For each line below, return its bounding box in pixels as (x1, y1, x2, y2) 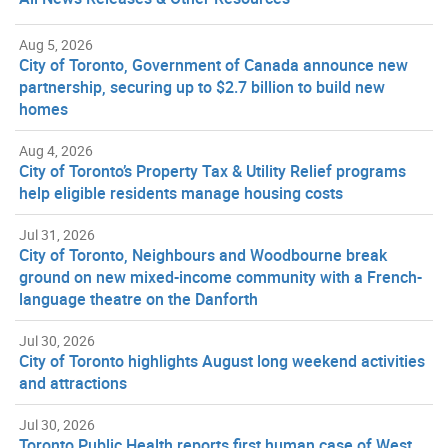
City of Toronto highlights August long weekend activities (19, 349, 425, 372)
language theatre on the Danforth (19, 287, 258, 310)
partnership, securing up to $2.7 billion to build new (19, 75, 385, 98)
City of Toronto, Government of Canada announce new (19, 53, 408, 76)
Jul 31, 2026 (19, 224, 95, 244)
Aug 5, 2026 (19, 34, 93, 54)
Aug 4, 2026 (19, 140, 93, 160)
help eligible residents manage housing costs (19, 181, 343, 204)
